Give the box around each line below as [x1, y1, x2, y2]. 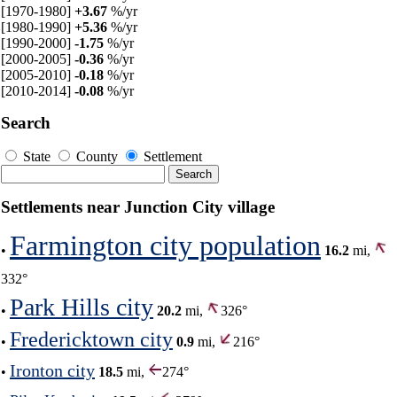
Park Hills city [10, 292, 153, 321]
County [73, 148, 121, 164]
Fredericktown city [10, 327, 173, 351]
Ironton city [10, 360, 95, 380]
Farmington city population [10, 229, 321, 261]
